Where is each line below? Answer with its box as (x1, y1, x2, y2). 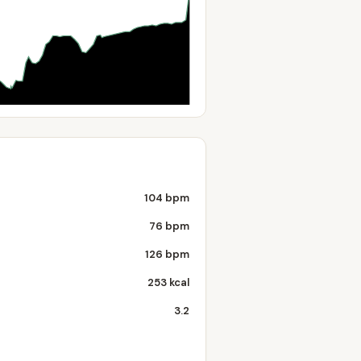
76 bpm (149, 219, 189, 233)
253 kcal (147, 276, 189, 289)
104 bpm (144, 191, 189, 205)
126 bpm (145, 247, 189, 261)
